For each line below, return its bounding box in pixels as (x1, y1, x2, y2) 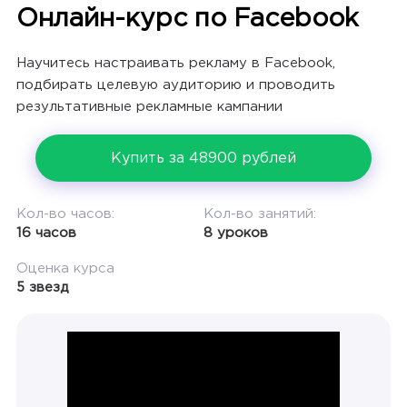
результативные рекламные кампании (16, 101, 283, 113)
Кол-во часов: (16, 208, 114, 220)
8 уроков (203, 227, 268, 239)
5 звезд (16, 282, 69, 293)
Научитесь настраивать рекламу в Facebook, (16, 57, 335, 69)
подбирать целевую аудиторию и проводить (16, 79, 335, 91)
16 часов (16, 227, 76, 239)
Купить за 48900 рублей (110, 151, 296, 165)
